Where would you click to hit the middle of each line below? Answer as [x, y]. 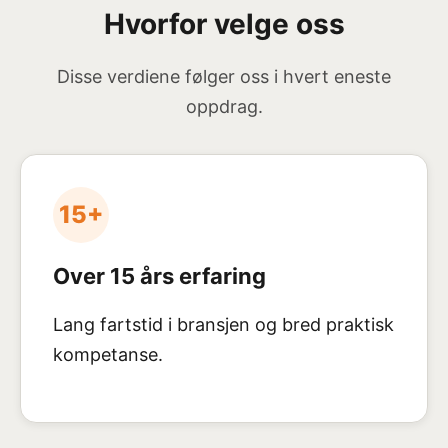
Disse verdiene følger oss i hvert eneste [224, 76]
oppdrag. [224, 106]
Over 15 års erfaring [159, 276]
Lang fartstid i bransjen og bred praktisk [223, 324]
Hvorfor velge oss [224, 24]
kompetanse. [108, 354]
